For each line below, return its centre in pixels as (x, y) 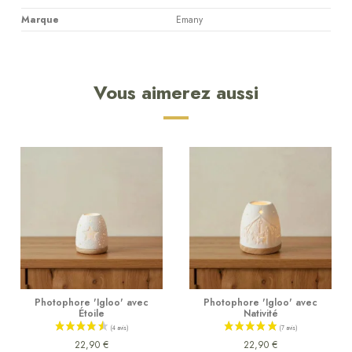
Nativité (260, 313)
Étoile (92, 313)
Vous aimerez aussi (176, 93)
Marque (40, 20)
